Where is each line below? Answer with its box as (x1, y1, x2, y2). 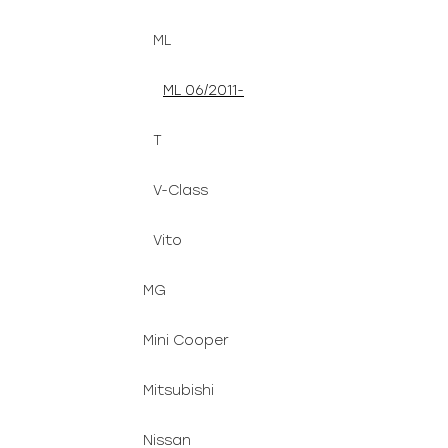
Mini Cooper (143, 332, 229, 349)
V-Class (153, 182, 208, 199)
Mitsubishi (143, 382, 214, 399)
